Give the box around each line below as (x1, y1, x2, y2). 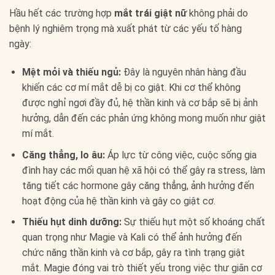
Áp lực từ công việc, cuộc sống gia (104, 149, 257, 161)
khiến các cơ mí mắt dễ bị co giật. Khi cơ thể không (21, 82, 241, 94)
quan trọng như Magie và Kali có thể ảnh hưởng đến (21, 231, 242, 244)
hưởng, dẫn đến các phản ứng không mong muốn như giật (21, 112, 266, 125)
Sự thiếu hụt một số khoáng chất (121, 216, 265, 228)
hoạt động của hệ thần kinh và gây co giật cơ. (21, 195, 215, 207)
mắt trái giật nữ (114, 7, 187, 20)
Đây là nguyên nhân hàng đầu (120, 66, 246, 79)
